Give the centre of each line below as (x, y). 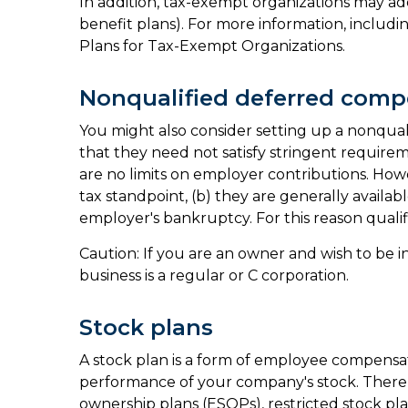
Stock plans (146, 327)
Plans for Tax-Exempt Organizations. (212, 46)
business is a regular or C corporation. (214, 275)
